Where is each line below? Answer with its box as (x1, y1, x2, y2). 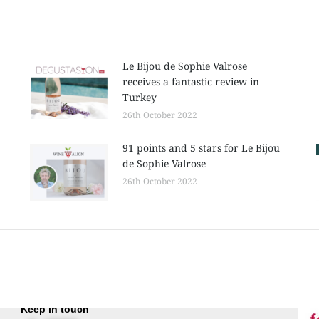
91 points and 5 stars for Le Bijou (122, 141, 280, 155)
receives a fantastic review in (122, 75, 259, 88)
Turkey (122, 90, 157, 104)
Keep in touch (20, 303, 89, 315)
